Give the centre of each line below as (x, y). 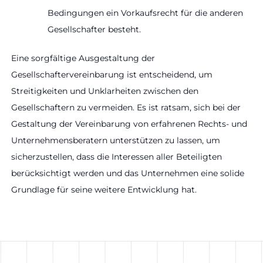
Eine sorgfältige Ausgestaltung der (83, 58)
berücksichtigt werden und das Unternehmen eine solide (128, 173)
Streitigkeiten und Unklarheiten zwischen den (105, 91)
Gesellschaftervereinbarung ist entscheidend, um (112, 75)
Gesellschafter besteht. (94, 30)
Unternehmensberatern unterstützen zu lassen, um (116, 141)
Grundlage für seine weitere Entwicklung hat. (104, 190)
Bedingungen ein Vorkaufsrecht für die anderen (145, 13)
